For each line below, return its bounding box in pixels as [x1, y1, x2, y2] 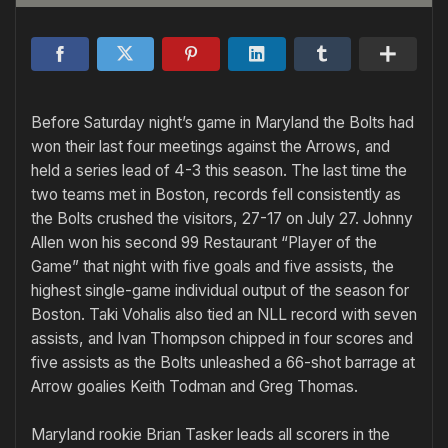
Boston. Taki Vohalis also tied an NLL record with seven [31, 305, 417, 325]
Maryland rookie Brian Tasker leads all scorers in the [31, 424, 390, 444]
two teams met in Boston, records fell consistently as [31, 185, 401, 205]
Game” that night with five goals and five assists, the [31, 257, 394, 277]
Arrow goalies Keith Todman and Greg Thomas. [31, 377, 358, 397]
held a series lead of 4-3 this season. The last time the [31, 161, 407, 181]
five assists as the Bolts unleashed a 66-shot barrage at [31, 353, 415, 373]
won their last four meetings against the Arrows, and [31, 137, 390, 157]
